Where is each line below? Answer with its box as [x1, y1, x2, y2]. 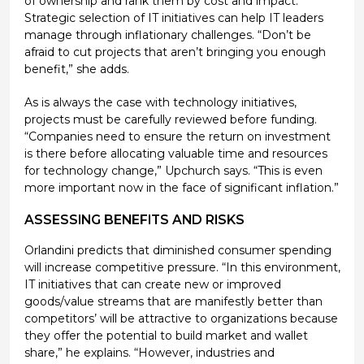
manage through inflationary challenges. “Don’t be [24, 27, 311, 42]
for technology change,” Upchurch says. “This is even [24, 162, 323, 178]
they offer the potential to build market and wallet [24, 328, 308, 344]
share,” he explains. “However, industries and [24, 345, 275, 361]
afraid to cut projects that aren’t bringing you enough [24, 44, 326, 59]
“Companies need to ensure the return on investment [24, 128, 331, 144]
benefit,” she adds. [24, 61, 129, 76]
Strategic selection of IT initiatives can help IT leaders [24, 10, 323, 25]
